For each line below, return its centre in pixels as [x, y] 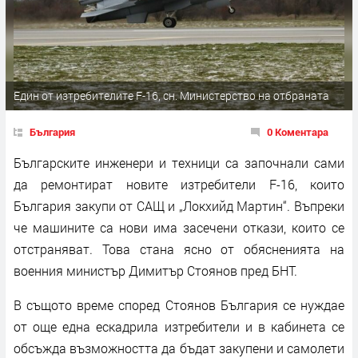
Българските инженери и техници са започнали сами [179, 162]
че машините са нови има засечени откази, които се [179, 227]
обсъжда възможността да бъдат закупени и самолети [179, 348]
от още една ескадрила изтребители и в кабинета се [179, 326]
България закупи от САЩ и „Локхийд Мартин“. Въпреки [179, 205]
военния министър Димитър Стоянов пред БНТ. [157, 270]
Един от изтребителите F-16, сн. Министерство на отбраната [171, 95]
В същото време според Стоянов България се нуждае [179, 304]
